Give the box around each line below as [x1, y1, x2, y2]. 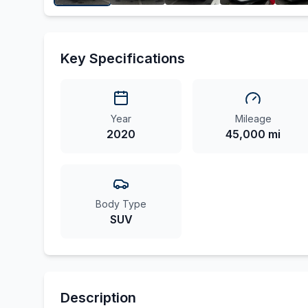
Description [60, 289, 136, 306]
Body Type [96, 198, 146, 210]
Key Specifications [60, 50, 185, 67]
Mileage [234, 113, 272, 124]
